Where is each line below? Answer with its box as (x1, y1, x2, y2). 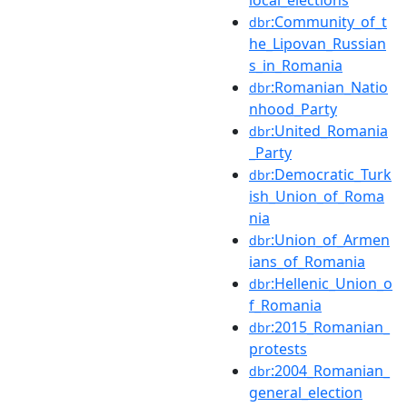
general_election (249, 382, 362, 402)
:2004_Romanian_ (271, 360, 390, 381)
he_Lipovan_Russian (249, 33, 386, 54)
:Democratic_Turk (271, 164, 392, 184)
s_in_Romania (249, 55, 342, 75)
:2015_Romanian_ (271, 316, 390, 337)
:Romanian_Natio (271, 76, 388, 97)
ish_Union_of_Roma (249, 185, 384, 206)
